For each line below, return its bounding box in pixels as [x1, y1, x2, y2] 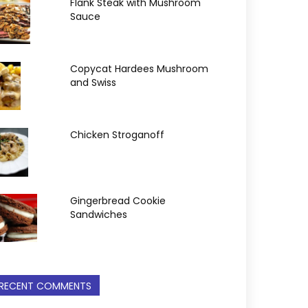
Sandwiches [70, 208, 127, 221]
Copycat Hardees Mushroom [70, 62, 208, 76]
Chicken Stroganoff [70, 128, 164, 142]
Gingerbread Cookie [70, 194, 166, 208]
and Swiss [70, 76, 116, 89]
